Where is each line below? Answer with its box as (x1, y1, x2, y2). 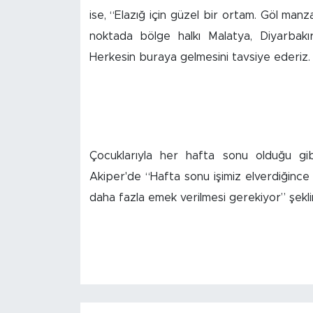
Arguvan (37, 27, 90, 38)
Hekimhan (37, 169, 100, 181)
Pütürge (37, 240, 89, 252)
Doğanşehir (37, 133, 108, 145)
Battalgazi (37, 62, 102, 74)
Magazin (37, 276, 89, 288)
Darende (37, 98, 92, 110)
